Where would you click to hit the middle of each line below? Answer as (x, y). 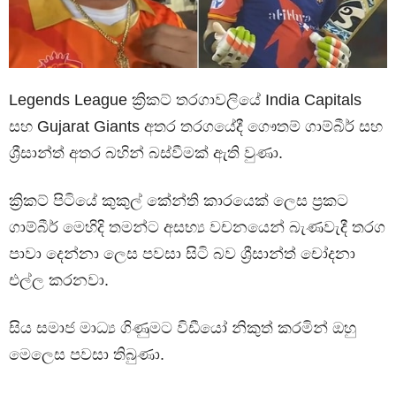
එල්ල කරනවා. (59, 280)
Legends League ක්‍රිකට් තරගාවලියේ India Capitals (185, 99)
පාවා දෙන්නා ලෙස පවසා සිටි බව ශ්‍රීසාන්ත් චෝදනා (182, 253)
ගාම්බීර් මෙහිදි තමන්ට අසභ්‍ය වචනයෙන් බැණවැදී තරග (197, 227)
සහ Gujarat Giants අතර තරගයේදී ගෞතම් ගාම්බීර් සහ (196, 126)
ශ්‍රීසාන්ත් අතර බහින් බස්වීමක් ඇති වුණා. (146, 152)
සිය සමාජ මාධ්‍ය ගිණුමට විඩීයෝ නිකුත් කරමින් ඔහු (183, 327)
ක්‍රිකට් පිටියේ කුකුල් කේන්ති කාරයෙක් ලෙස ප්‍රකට (179, 200)
